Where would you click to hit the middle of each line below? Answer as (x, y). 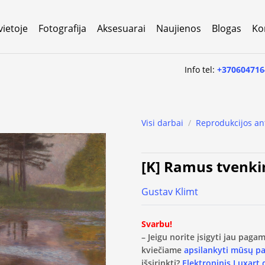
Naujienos (179, 28)
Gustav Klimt (170, 192)
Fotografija (62, 28)
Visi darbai (162, 123)
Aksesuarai (121, 28)
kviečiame (163, 250)
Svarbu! (157, 224)
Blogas (227, 28)
